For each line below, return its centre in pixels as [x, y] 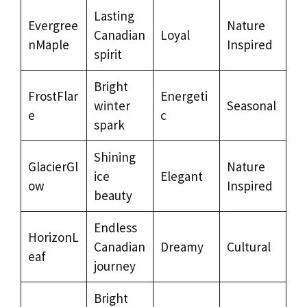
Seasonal [251, 105]
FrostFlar [53, 96]
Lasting [114, 15]
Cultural [248, 246]
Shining [114, 157]
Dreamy [182, 246]
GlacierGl [53, 166]
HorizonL [53, 237]
